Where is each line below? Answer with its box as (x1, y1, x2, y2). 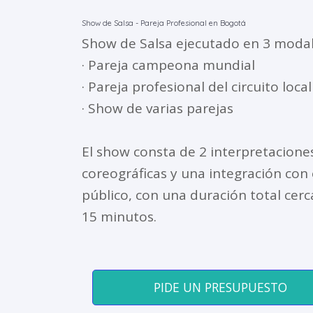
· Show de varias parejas (82, 99, 233, 117)
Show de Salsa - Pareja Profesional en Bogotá (82, 17, 246, 28)
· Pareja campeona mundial (82, 55, 255, 74)
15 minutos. (82, 207, 156, 226)
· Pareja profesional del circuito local (82, 77, 312, 96)
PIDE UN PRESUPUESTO (153, 278, 287, 296)
